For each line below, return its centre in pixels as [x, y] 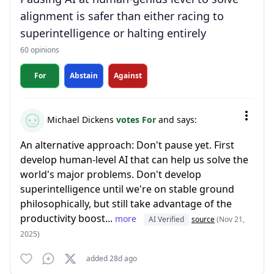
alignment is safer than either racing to [122, 16]
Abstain [84, 76]
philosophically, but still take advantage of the [126, 204]
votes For [137, 119]
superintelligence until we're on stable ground [127, 189]
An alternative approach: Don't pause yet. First [127, 145]
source [203, 219]
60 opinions [40, 50]
